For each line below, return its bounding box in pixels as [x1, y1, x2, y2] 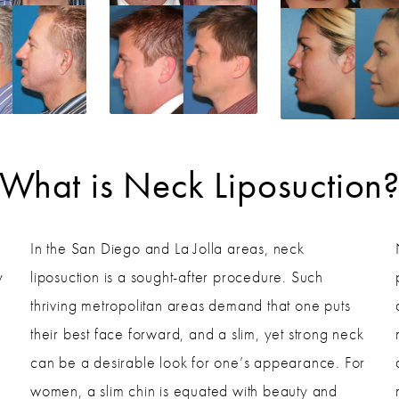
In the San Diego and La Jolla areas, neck [30, 237, 305, 258]
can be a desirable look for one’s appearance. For [30, 351, 366, 372]
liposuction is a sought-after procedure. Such [30, 265, 323, 287]
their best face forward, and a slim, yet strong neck [30, 322, 364, 344]
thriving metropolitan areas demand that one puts [30, 294, 351, 315]
